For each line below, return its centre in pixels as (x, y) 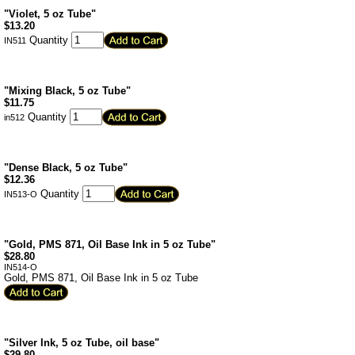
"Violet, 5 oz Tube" (50, 14)
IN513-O (21, 194)
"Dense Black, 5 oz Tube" (66, 168)
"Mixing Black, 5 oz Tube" (67, 91)
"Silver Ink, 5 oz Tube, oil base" (82, 343)
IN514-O (21, 267)
